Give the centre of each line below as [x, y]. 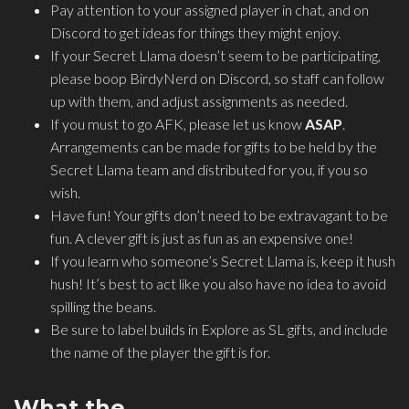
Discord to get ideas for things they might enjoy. [195, 33]
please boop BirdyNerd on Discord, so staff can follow [217, 79]
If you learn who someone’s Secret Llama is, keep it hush [223, 261]
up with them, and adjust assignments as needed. [199, 101]
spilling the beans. [103, 307]
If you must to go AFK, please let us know [178, 124]
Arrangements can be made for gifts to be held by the [214, 147]
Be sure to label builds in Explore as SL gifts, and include [219, 330]
